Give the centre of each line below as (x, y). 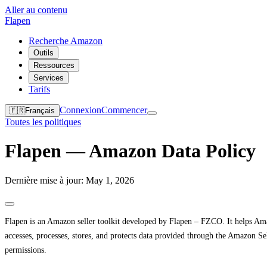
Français (40, 111)
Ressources (54, 65)
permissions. (26, 250)
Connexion (80, 110)
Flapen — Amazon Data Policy (130, 151)
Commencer (124, 110)
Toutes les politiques (43, 122)
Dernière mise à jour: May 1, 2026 (69, 180)
